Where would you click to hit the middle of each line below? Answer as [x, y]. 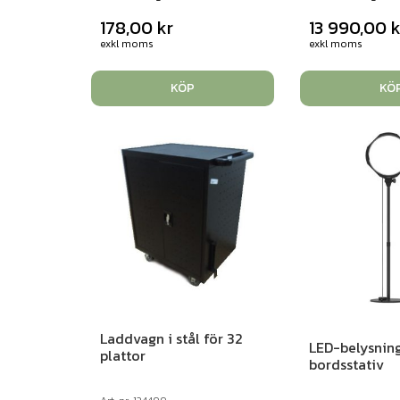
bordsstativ [346, 364]
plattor [123, 356]
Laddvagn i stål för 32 [171, 339]
